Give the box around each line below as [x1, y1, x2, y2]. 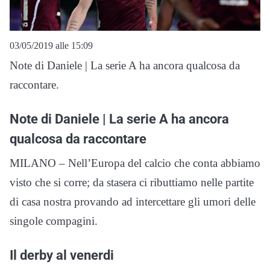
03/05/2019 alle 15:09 [10, 40, 93, 51]
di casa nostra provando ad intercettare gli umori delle [10, 195, 256, 208]
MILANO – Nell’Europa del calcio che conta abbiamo [10, 156, 260, 169]
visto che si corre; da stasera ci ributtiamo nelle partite [10, 175, 254, 189]
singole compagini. [10, 214, 98, 227]
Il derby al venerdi [10, 246, 114, 263]
